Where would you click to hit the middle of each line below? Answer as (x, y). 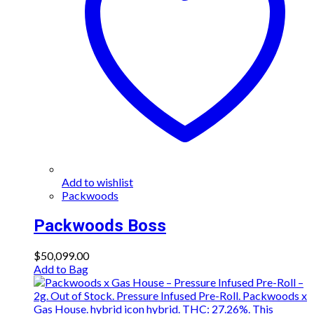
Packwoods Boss (100, 225)
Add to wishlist (97, 182)
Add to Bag (61, 269)
